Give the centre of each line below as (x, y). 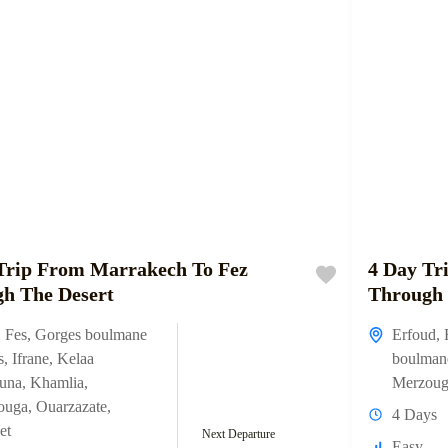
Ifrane (30, 358)
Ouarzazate (71, 406)
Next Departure (239, 433)
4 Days (414, 414)
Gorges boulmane (91, 334)
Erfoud (413, 334)
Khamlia (57, 382)
